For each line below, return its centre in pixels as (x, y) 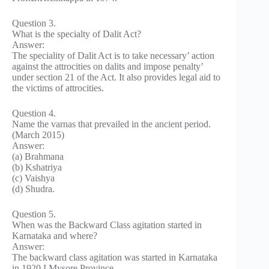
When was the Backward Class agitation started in (107, 225)
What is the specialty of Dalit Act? (77, 34)
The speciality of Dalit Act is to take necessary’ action (113, 55)
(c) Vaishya (33, 178)
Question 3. (34, 23)
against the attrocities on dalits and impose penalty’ (107, 66)
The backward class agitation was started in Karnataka (115, 257)
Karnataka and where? (55, 235)
